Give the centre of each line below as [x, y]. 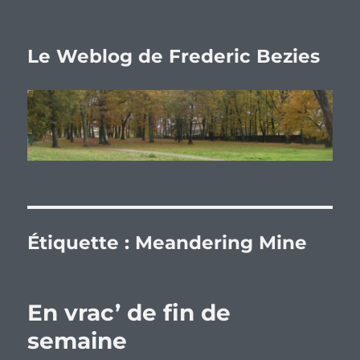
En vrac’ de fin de [129, 313]
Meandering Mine [221, 243]
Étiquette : [82, 243]
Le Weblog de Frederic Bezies [174, 56]
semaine [78, 341]
